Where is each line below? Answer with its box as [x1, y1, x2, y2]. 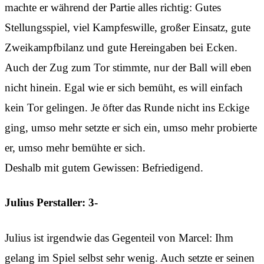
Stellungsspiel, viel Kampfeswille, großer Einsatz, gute [5, 21, 250, 34]
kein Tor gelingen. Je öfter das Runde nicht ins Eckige [5, 101, 249, 114]
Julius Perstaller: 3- [5, 196, 98, 209]
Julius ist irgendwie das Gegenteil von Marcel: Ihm [5, 231, 233, 244]
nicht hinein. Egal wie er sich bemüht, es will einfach [5, 81, 243, 94]
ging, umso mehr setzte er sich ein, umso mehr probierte [5, 121, 257, 134]
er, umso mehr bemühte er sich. [5, 141, 146, 154]
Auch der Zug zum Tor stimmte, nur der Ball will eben [5, 61, 252, 74]
